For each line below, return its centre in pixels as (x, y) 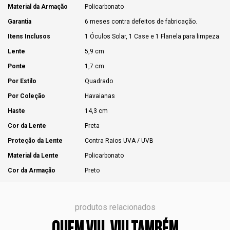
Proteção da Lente (35, 140)
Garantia (20, 21)
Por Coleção (26, 96)
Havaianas (100, 96)
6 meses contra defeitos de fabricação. (141, 21)
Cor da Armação (32, 170)
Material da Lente (33, 155)
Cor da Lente (27, 126)
